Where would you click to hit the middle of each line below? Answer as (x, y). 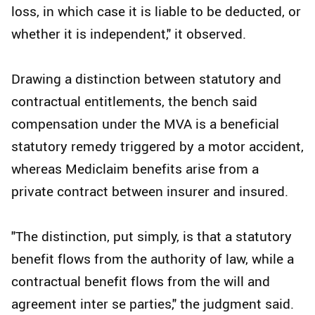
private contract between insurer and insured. (150, 192)
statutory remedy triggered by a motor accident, (157, 147)
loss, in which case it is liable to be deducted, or (156, 12)
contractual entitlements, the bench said (134, 102)
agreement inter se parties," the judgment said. (153, 304)
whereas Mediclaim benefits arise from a (135, 169)
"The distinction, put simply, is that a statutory (152, 237)
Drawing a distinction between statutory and (146, 79)
